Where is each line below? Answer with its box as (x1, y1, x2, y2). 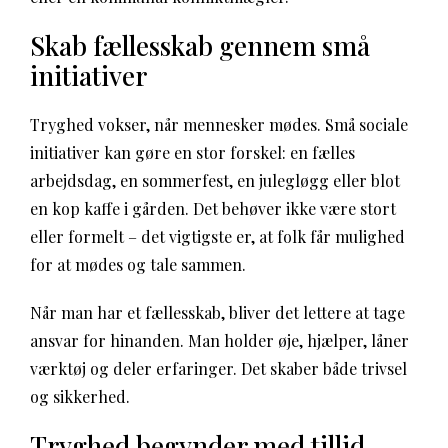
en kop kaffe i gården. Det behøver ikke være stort (30, 198, 396, 219)
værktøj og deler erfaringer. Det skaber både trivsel (30, 358, 407, 379)
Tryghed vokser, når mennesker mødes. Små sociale (30, 114, 408, 135)
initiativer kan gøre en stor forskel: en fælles (30, 142, 355, 163)
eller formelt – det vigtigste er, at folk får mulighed (30, 226, 405, 247)
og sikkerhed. (30, 386, 130, 407)
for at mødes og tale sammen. (30, 254, 246, 275)
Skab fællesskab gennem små (30, 28, 370, 63)
